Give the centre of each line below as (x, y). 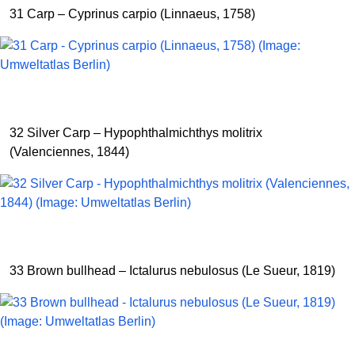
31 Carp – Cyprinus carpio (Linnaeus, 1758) (132, 14)
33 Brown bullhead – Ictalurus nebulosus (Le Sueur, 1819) (172, 271)
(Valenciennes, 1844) (69, 152)
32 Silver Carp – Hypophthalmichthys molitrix (136, 133)
